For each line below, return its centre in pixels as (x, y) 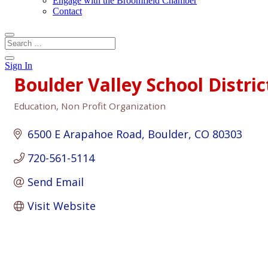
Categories (38, 114)
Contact (67, 11)
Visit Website (61, 206)
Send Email (55, 182)
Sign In (19, 66)
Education (35, 106)
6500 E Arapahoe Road (84, 134)
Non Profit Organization (113, 106)
